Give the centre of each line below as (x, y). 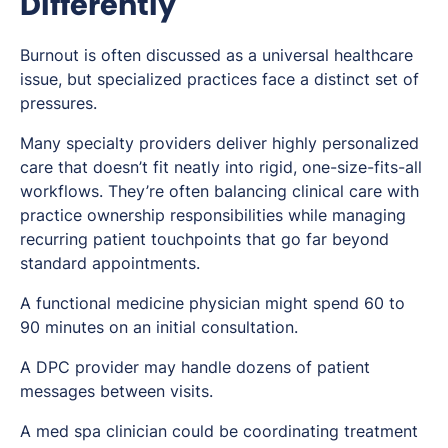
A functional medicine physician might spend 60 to (212, 303)
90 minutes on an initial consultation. (159, 327)
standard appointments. (110, 263)
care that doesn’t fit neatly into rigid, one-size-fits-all (221, 167)
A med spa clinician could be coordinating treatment (219, 431)
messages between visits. (116, 391)
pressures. (58, 103)
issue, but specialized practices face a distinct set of (219, 79)
